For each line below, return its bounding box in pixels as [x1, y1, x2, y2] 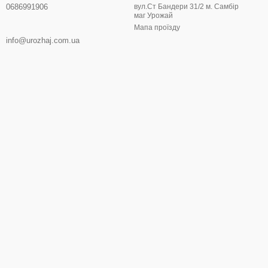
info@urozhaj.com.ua [6, 36, 80, 45]
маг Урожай [134, 11, 173, 20]
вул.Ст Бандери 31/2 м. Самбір [134, 2, 239, 11]
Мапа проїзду [134, 23, 180, 32]
